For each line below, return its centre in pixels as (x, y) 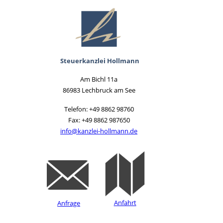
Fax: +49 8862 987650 (99, 120)
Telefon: (76, 109)
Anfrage (69, 203)
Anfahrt (125, 203)
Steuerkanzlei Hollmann (100, 60)
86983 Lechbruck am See (99, 90)
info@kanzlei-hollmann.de (99, 131)
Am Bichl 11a (99, 79)
